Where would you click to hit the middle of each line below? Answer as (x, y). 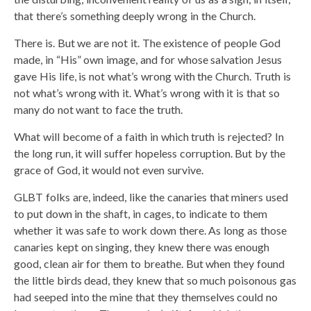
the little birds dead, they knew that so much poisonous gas (155, 280)
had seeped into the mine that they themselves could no (146, 296)
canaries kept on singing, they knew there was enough (142, 246)
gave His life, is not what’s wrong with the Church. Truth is (152, 76)
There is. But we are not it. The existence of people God (147, 42)
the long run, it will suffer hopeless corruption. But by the (150, 153)
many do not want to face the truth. (98, 109)
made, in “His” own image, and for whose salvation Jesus (148, 59)
